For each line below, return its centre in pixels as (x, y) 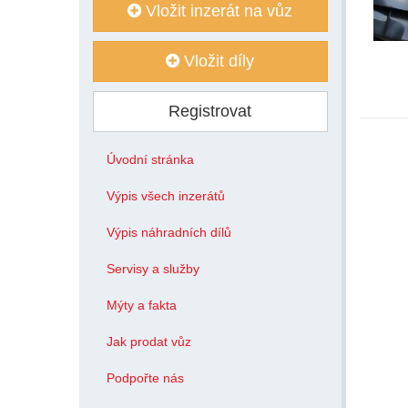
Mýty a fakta (142, 305)
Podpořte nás (145, 378)
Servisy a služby (153, 269)
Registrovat (210, 111)
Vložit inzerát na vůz (217, 11)
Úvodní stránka (150, 159)
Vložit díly (217, 61)
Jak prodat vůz (149, 342)
